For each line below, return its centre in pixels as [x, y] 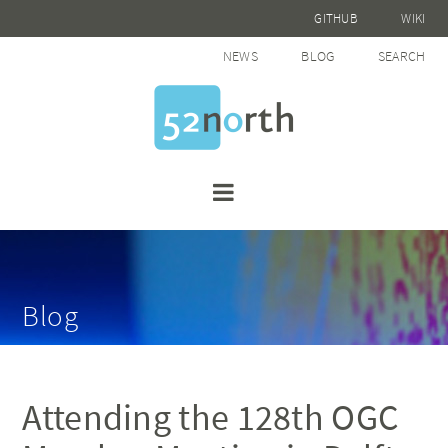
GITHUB [336, 18]
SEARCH [401, 56]
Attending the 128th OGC [211, 417]
